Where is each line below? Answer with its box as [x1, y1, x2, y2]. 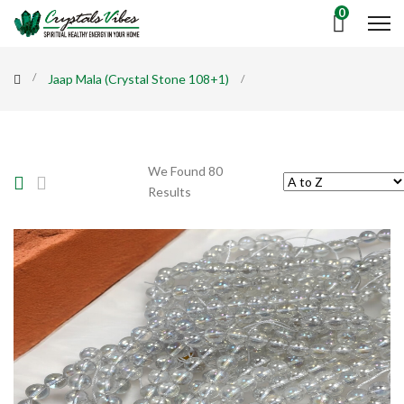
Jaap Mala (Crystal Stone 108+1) [48, 71, 229, 87]
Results [148, 184, 192, 200]
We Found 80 [148, 163, 224, 179]
